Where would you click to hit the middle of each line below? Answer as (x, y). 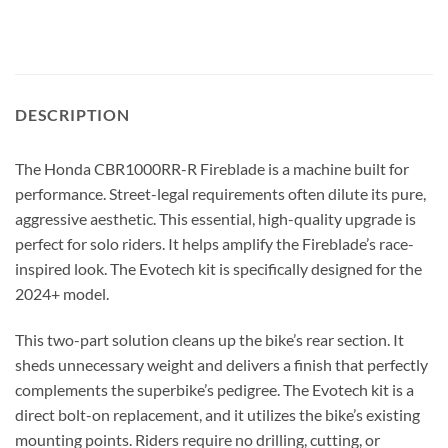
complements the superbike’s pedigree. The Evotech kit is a (214, 389)
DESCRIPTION (72, 114)
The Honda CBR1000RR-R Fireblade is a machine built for (212, 168)
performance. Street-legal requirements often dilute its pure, (220, 193)
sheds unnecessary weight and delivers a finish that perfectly (221, 364)
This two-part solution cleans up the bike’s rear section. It (209, 339)
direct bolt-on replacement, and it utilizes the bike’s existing (217, 414)
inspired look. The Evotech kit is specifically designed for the (218, 268)
